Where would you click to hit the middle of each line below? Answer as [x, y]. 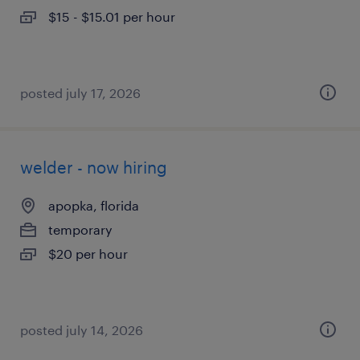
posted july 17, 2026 [80, 93]
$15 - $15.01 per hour [112, 16]
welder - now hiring [94, 167]
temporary [80, 229]
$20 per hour [88, 254]
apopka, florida [94, 205]
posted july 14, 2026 [82, 330]
